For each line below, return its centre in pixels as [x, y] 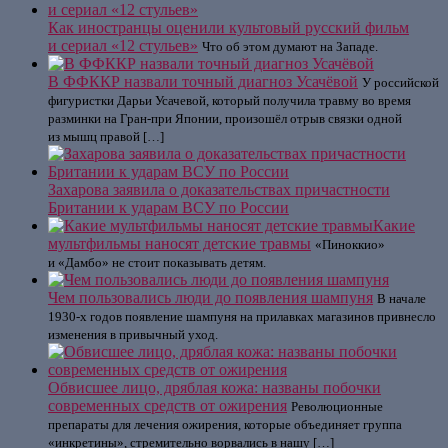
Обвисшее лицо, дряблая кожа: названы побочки [214, 387]
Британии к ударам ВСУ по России [168, 207]
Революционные [337, 406]
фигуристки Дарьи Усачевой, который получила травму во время [229, 100]
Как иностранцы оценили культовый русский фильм [228, 27]
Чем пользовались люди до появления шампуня [210, 297]
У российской [400, 82]
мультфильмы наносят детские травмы [179, 243]
